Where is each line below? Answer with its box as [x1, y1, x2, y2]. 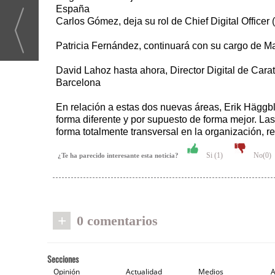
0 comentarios [77, 212, 158, 228]
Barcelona [56, 77, 101, 88]
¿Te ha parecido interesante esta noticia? [58, 152, 184, 159]
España [56, 3, 90, 14]
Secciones [47, 252, 79, 265]
